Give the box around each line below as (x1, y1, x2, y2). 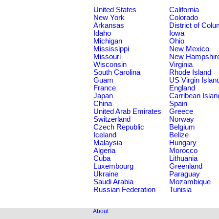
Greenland (169, 162, 202, 170)
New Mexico (169, 45, 209, 53)
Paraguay (169, 170, 200, 178)
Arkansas (93, 22, 124, 29)
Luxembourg (93, 162, 133, 170)
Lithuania (169, 154, 197, 162)
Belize (169, 131, 189, 139)
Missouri (93, 53, 121, 61)
